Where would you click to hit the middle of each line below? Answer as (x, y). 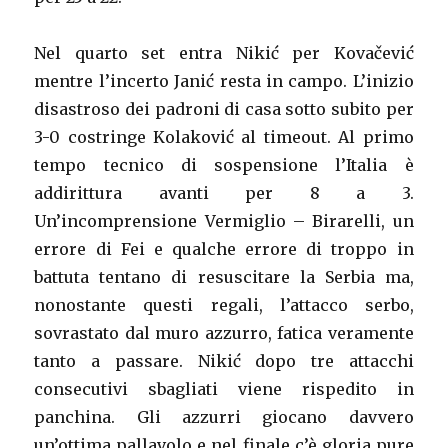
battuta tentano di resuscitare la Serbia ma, (224, 277)
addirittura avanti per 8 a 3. (224, 193)
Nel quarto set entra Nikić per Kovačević (224, 53)
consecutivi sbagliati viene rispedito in (224, 389)
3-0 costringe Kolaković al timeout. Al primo (224, 137)
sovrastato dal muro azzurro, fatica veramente (224, 333)
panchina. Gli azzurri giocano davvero (224, 417)
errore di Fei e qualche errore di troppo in (224, 249)
